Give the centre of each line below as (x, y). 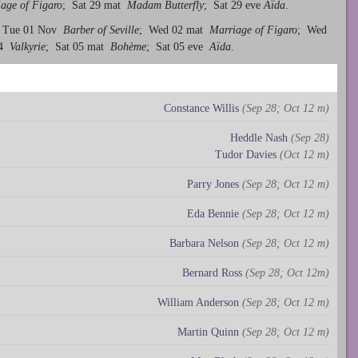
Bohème (128, 46)
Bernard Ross (212, 272)
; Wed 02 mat (174, 30)
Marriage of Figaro (253, 30)
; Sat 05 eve (178, 46)
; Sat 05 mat (78, 46)
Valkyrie (28, 46)
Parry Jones (213, 184)
